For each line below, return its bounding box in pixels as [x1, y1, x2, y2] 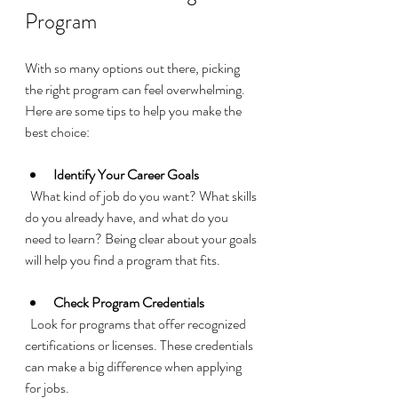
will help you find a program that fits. [25, 250, 220, 271]
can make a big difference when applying [25, 356, 244, 378]
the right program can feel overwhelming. [25, 79, 248, 100]
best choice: [25, 122, 90, 143]
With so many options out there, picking [25, 58, 243, 79]
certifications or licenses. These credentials [25, 335, 256, 356]
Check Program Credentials [53, 292, 204, 314]
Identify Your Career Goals [53, 164, 199, 186]
